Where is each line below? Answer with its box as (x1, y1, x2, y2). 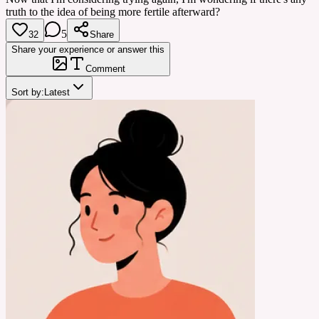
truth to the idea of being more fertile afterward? (6, 5, 220, 18)
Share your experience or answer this (11, 43, 164, 55)
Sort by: (11, 86, 44, 98)
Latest (44, 86, 70, 98)
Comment (85, 63, 125, 74)
